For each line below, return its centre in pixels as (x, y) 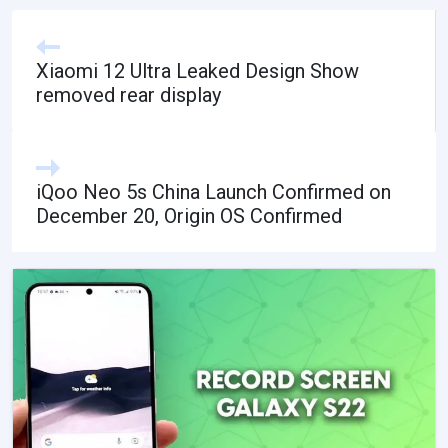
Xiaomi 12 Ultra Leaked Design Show (197, 70)
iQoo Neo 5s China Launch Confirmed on (213, 191)
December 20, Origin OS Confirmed (189, 215)
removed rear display (128, 94)
